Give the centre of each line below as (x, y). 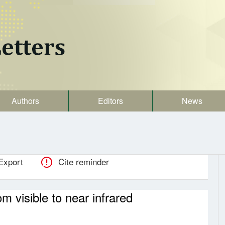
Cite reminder (84, 161)
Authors (25, 101)
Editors (110, 101)
